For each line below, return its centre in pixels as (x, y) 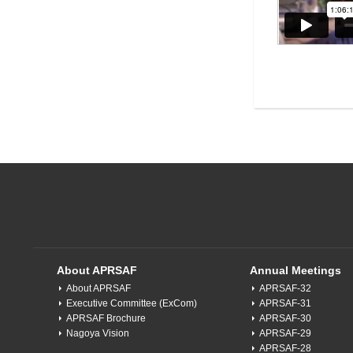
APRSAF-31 (285, 304)
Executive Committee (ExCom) (132, 304)
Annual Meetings (295, 271)
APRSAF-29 (285, 334)
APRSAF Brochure (106, 319)
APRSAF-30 (285, 319)
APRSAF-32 (285, 289)
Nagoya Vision (98, 334)
